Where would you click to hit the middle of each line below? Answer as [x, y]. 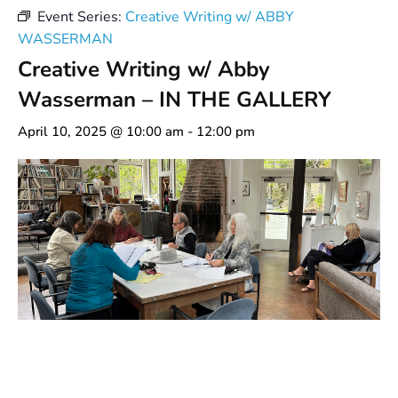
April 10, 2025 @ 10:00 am [101, 131]
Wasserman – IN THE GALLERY [175, 99]
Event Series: [81, 16]
